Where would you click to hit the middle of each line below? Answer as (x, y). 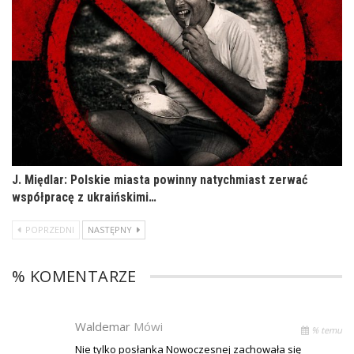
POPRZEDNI (49, 229)
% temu (326, 330)
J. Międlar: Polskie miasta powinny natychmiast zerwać (160, 179)
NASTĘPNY (111, 229)
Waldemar (104, 326)
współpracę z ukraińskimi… (84, 197)
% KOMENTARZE (74, 276)
